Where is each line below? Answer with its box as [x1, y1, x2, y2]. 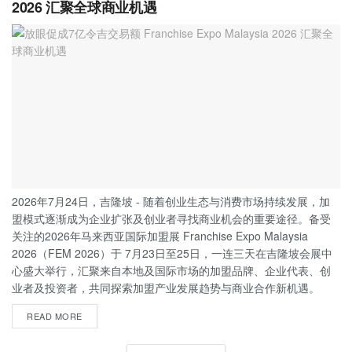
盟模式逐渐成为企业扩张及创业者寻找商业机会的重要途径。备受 [12, 210, 331, 226]
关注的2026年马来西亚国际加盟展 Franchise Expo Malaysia [12, 227, 308, 244]
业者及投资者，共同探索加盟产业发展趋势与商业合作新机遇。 [12, 279, 320, 295]
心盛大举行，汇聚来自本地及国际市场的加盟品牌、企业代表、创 [12, 262, 331, 278]
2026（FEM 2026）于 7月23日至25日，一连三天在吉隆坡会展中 [12, 244, 332, 261]
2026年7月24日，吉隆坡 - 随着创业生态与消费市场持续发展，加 [12, 192, 330, 209]
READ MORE [27, 309, 82, 322]
